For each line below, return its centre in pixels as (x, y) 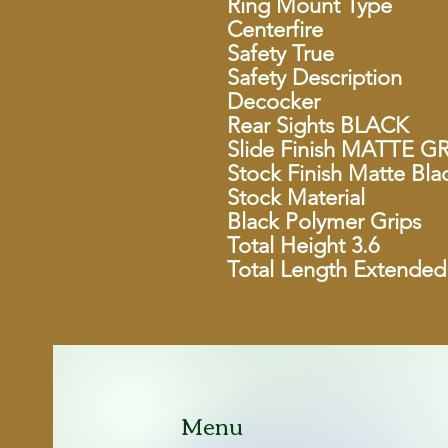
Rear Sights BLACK (317, 125)
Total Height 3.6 (303, 245)
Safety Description (314, 77)
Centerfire (275, 29)
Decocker (273, 101)
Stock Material (296, 197)
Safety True (280, 53)
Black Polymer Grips (324, 221)
